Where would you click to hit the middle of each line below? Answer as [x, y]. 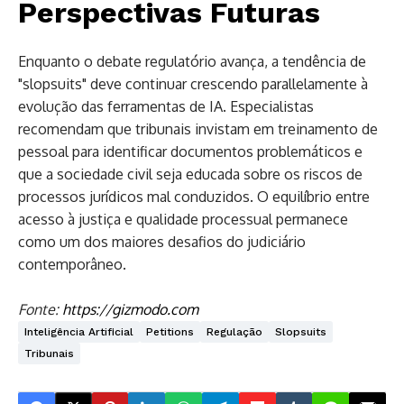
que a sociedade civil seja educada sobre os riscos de [190, 174]
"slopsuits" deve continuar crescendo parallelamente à [193, 83]
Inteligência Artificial [79, 331]
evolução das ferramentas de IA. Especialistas [166, 106]
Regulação [234, 331]
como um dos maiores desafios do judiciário [162, 241]
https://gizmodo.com [130, 309]
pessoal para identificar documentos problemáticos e [190, 151]
